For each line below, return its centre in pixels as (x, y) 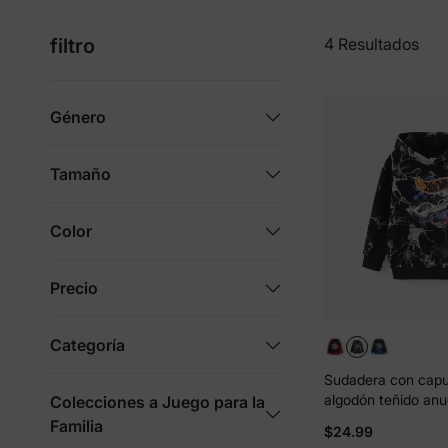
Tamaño (80, 173)
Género (78, 116)
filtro (72, 45)
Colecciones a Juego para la (157, 401)
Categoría (87, 344)
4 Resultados (371, 43)
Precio (74, 287)
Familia (76, 425)
